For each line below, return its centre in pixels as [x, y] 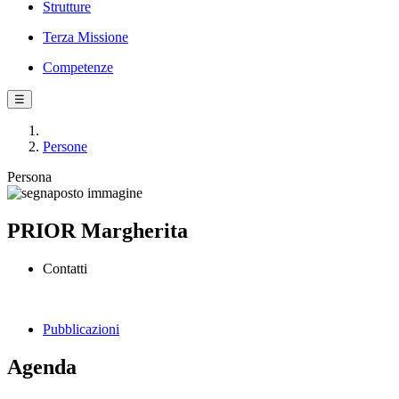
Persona [29, 177]
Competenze [78, 67]
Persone [65, 147]
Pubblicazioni [81, 329]
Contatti [65, 268]
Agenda [42, 366]
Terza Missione [85, 37]
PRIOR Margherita [98, 230]
